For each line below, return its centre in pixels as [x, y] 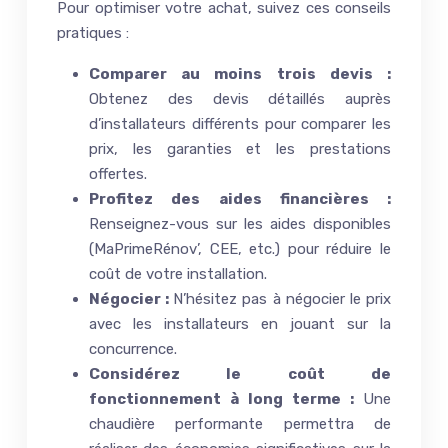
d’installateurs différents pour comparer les [240, 123]
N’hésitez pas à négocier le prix [282, 298]
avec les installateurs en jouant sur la [240, 323]
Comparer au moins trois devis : [240, 73]
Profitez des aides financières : [240, 198]
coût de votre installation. [178, 273]
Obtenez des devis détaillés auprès [240, 98]
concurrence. [133, 348]
